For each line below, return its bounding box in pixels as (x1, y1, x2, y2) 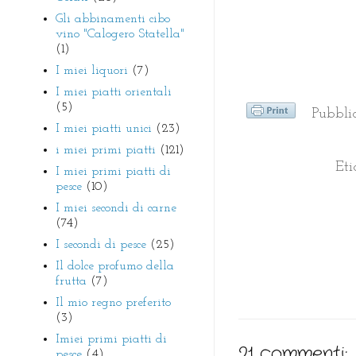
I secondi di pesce (56, 238, 146, 251)
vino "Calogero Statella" (56, 27, 184, 41)
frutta (56, 274, 87, 288)
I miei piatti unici (56, 122, 152, 135)
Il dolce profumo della (56, 259, 174, 273)
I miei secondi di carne (56, 201, 176, 215)
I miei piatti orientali (56, 85, 172, 99)
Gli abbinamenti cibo (56, 12, 170, 25)
